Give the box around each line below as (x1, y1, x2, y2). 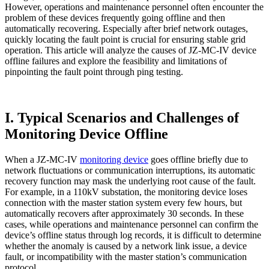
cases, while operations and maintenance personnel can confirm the (5, 219, 258, 230)
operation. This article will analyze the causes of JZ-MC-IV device (5, 45, 256, 56)
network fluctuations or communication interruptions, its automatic (5, 165, 255, 176)
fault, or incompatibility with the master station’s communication (5, 252, 247, 262)
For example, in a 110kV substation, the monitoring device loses (5, 187, 247, 198)
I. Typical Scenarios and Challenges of (5, 110, 239, 126)
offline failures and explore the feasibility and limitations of (5, 56, 227, 67)
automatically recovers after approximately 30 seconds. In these (5, 208, 244, 219)
